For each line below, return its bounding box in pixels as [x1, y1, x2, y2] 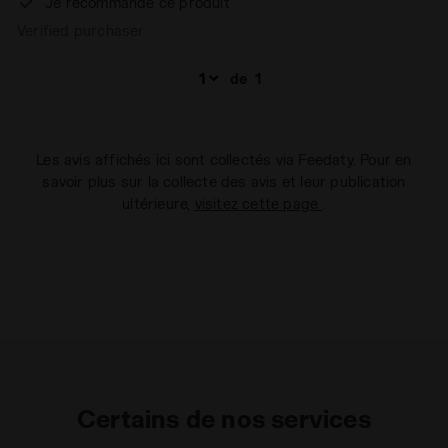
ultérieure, [122, 195, 195, 212]
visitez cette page [194, 195, 323, 212]
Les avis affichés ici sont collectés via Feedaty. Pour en [36, 151, 412, 168]
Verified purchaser [17, 22, 145, 39]
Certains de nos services [77, 404, 371, 433]
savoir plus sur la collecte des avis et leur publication [42, 173, 406, 190]
